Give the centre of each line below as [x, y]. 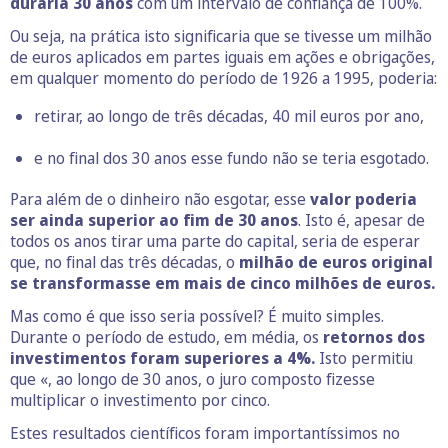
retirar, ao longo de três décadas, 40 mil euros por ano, [229, 116]
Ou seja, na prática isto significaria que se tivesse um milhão [221, 36]
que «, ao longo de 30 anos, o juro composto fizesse [192, 379]
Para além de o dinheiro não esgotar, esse [160, 199]
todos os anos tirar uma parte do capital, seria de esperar [215, 241]
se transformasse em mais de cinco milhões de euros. [222, 283]
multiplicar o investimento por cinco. [140, 400]
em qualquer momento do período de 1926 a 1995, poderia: [223, 78]
